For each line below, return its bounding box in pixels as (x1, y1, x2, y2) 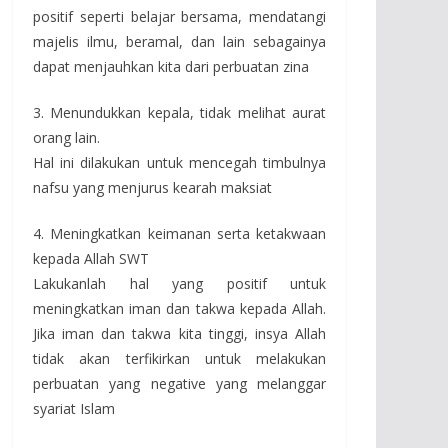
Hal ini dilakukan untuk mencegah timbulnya (33, 152, 326, 172)
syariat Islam (33, 398, 115, 418)
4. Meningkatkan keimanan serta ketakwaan (33, 223, 326, 243)
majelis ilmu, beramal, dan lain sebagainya (33, 31, 326, 51)
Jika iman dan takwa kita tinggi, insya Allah (33, 323, 326, 343)
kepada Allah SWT (33, 248, 149, 268)
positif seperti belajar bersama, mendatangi (33, 6, 326, 26)
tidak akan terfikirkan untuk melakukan (33, 348, 326, 368)
